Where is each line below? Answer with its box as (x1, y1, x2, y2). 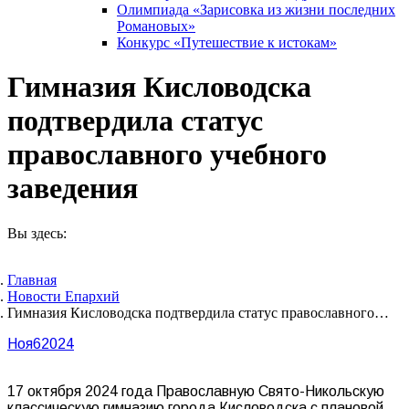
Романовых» (117, 18, 195, 34)
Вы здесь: (7, 225, 67, 241)
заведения (7, 172, 138, 205)
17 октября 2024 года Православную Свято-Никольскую (7, 383, 384, 399)
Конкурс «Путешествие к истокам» (117, 35, 337, 50)
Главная (7, 271, 57, 288)
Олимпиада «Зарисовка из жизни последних (117, 2, 395, 17)
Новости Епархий (7, 288, 120, 304)
